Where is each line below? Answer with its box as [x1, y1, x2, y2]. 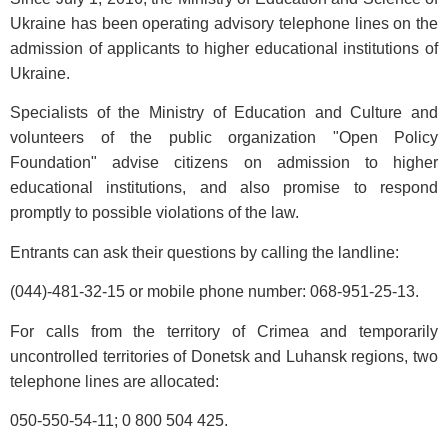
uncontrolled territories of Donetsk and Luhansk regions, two [10, 347, 438, 365]
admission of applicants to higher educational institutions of [10, 40, 438, 57]
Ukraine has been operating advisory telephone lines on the [10, 15, 438, 32]
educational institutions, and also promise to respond [10, 179, 438, 197]
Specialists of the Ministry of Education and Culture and [10, 104, 438, 122]
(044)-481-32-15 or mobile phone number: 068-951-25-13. [10, 283, 419, 301]
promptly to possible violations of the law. [10, 204, 299, 222]
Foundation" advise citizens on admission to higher [10, 154, 438, 172]
